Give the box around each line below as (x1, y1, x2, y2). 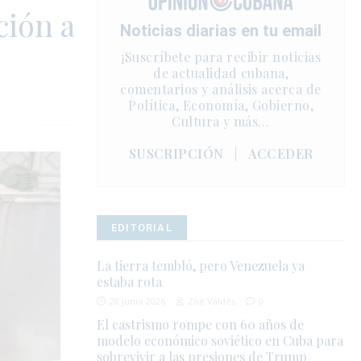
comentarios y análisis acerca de (120, 81, 322, 98)
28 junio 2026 (110, 295, 166, 308)
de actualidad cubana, (153, 64, 289, 82)
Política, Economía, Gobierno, (128, 97, 314, 114)
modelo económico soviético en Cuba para (97, 332, 344, 350)
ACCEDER (248, 145, 313, 163)
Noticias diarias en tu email (120, 21, 322, 41)
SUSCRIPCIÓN (128, 145, 224, 163)
